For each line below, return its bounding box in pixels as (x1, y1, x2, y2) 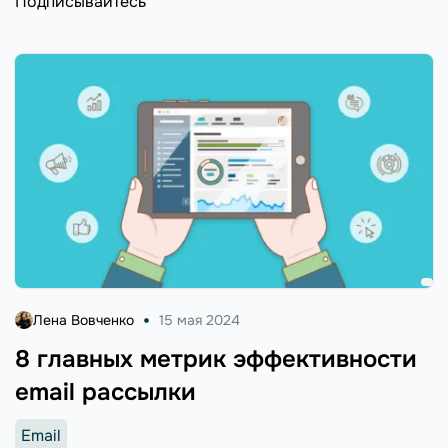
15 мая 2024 (159, 310, 240, 329)
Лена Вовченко (33, 310, 134, 329)
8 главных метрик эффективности (15, 343, 417, 374)
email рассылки (15, 376, 196, 407)
